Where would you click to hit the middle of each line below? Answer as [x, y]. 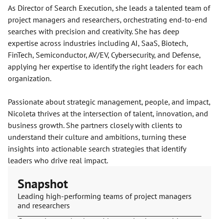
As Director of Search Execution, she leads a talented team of [109, 8]
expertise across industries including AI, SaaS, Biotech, [98, 43]
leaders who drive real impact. [58, 160]
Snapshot [43, 184]
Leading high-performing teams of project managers [105, 196]
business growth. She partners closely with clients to [95, 125]
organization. [30, 78]
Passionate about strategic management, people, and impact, [109, 102]
